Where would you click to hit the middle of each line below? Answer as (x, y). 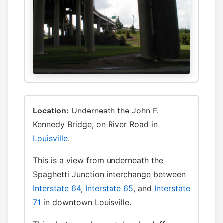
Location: (51, 111)
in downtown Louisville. (86, 202)
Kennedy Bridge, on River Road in (95, 125)
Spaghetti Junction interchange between (109, 174)
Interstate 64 (57, 188)
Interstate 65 (109, 188)
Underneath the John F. (114, 111)
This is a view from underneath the (98, 161)
